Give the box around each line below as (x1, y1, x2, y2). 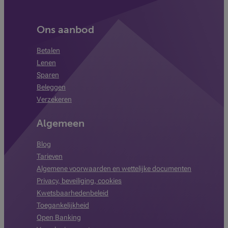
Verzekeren (37, 95, 72, 103)
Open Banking (37, 213, 81, 221)
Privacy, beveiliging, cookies (37, 177, 122, 185)
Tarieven (37, 152, 63, 160)
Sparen (37, 71, 59, 79)
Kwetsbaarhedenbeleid (37, 189, 108, 197)
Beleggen (37, 83, 66, 91)
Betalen (37, 46, 60, 54)
